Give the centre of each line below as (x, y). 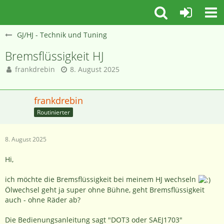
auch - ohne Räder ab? (43, 200)
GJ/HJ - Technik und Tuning (62, 35)
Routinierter (53, 112)
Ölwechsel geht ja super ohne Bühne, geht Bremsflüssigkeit (105, 190)
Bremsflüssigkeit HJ (54, 56)
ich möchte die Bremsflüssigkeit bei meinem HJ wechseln (101, 179)
